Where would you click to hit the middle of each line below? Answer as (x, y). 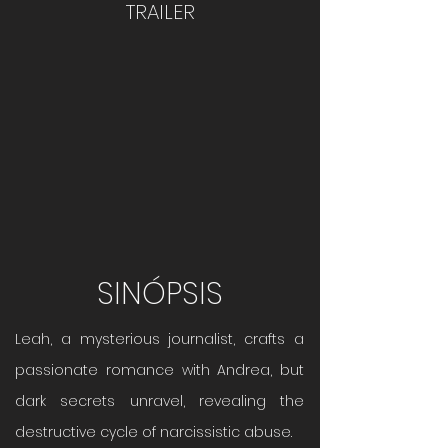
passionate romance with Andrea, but (159, 370)
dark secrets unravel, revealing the (159, 401)
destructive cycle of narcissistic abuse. (153, 432)
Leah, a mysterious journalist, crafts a (159, 339)
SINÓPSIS (160, 294)
